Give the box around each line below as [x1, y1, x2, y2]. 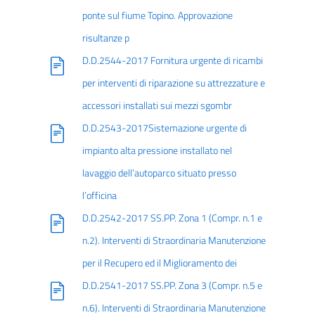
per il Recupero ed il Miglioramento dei [82, 255, 237, 271]
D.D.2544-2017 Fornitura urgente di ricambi [82, 53, 263, 68]
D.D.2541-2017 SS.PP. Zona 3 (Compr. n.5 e [82, 278, 262, 293]
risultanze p [82, 30, 129, 46]
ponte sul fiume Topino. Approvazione [82, 8, 233, 23]
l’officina [82, 188, 117, 203]
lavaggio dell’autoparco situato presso [82, 165, 236, 181]
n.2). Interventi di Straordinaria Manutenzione [82, 233, 266, 248]
